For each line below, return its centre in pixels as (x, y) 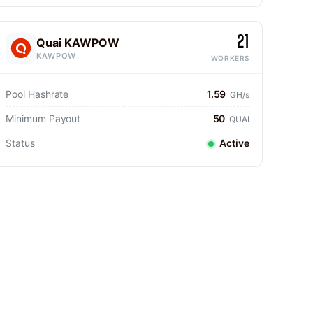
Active (233, 143)
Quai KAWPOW (78, 42)
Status (20, 143)
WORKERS (230, 58)
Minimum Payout (43, 118)
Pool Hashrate (37, 94)
